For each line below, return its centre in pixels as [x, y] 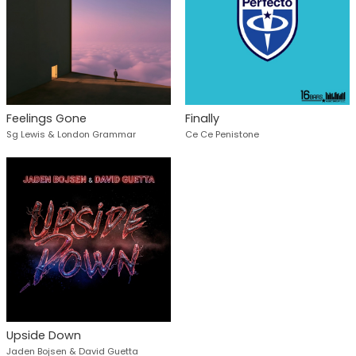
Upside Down [44, 335]
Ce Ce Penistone [222, 134]
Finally [202, 118]
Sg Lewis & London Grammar [71, 134]
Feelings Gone [46, 118]
